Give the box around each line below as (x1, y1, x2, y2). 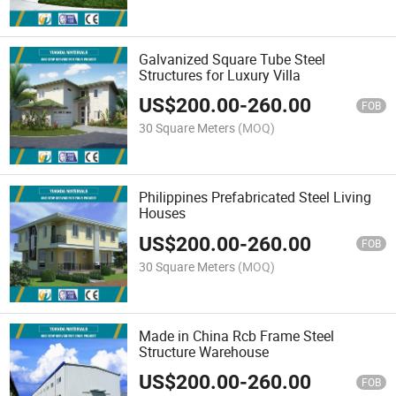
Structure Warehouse (139, 341, 270, 362)
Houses (139, 203, 187, 224)
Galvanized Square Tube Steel (139, 49, 326, 70)
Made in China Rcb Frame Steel (139, 325, 335, 346)
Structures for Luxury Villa (139, 65, 301, 86)
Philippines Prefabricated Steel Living (139, 187, 372, 208)
